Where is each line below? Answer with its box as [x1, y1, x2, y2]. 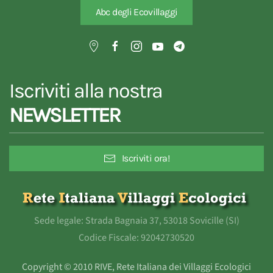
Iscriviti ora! [121, 152, 170, 165]
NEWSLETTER [9, 103, 120, 128]
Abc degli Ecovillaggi [95, 6, 178, 18]
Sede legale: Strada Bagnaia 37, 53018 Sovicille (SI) [34, 214, 239, 228]
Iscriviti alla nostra [9, 79, 163, 104]
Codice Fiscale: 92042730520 [79, 231, 194, 245]
